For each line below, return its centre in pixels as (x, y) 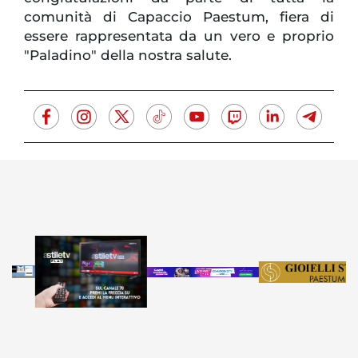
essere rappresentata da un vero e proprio (179, 36)
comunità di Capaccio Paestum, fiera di (179, 17)
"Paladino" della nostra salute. (128, 56)
